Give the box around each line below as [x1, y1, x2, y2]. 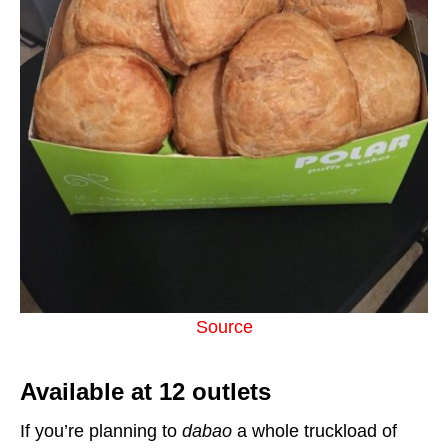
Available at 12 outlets [20, 378, 271, 405]
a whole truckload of [237, 421, 397, 441]
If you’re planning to [20, 421, 182, 441]
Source [195, 317, 253, 337]
